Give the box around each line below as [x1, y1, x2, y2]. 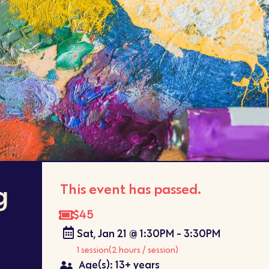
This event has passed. [59, 180, 201, 198]
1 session [76, 244, 109, 256]
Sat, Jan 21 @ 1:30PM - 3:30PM [76, 226, 220, 241]
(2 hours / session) [108, 244, 178, 256]
